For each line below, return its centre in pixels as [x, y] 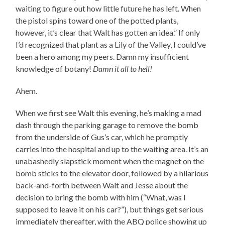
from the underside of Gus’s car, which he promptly [102, 137]
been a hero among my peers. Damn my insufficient [102, 57]
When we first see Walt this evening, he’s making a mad [109, 113]
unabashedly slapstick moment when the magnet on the [110, 161]
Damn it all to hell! [123, 69]
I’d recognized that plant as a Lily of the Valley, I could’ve [111, 45]
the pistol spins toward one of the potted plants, [97, 21]
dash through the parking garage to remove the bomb [107, 125]
